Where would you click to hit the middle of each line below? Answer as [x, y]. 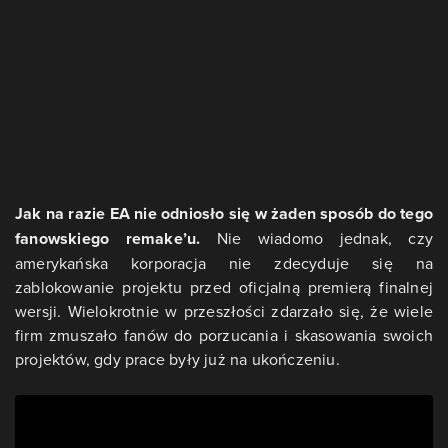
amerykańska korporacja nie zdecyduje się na [224, 263]
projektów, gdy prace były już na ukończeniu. [177, 359]
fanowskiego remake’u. [108, 239]
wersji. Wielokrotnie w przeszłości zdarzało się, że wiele [224, 311]
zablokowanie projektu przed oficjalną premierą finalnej [224, 287]
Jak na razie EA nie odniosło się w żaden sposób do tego [224, 214]
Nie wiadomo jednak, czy [316, 238]
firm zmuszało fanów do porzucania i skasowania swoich [224, 335]
